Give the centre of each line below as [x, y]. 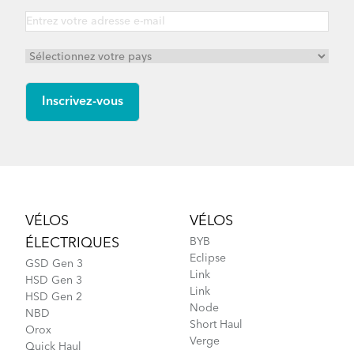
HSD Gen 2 [54, 298]
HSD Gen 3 [54, 281]
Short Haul [216, 325]
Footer [42, 192]
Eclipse [208, 259]
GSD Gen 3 [54, 264]
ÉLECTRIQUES [72, 244]
